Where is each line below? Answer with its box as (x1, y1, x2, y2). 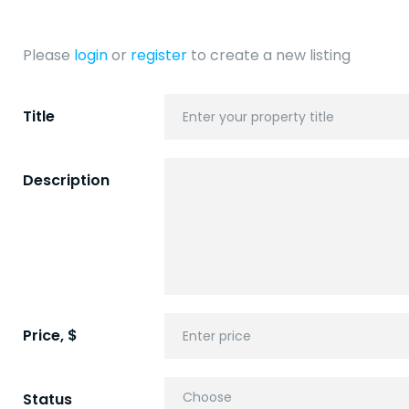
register (131, 45, 187, 66)
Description (23, 170, 110, 191)
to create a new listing (187, 45, 351, 66)
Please (23, 45, 74, 66)
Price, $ (23, 325, 78, 346)
